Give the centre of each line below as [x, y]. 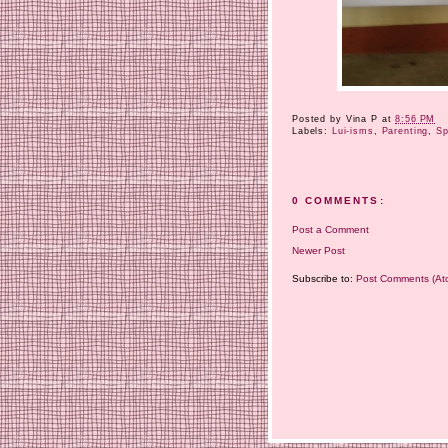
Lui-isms [352, 131]
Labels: [312, 131]
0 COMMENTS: [338, 201]
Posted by [319, 119]
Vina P [361, 119]
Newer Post [318, 250]
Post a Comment [330, 229]
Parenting [405, 131]
